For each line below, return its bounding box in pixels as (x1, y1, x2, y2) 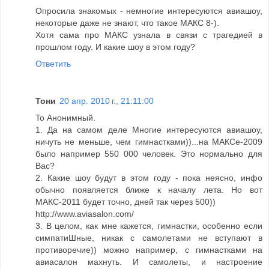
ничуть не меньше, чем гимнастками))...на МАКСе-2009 (35, 136, 262, 147)
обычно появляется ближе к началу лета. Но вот (35, 184, 262, 195)
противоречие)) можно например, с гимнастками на (35, 244, 262, 255)
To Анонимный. (35, 112, 95, 122)
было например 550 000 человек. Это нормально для (35, 148, 262, 159)
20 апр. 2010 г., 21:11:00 (59, 95, 154, 106)
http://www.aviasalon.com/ (35, 208, 134, 219)
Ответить (35, 58, 71, 68)
